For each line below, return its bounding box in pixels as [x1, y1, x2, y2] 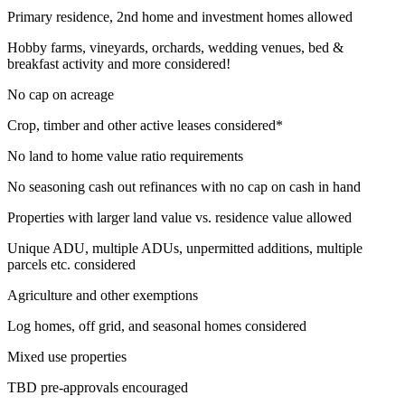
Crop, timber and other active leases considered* [7, 117, 283, 133]
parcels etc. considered [7, 256, 136, 272]
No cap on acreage [7, 86, 114, 102]
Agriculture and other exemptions [7, 287, 198, 303]
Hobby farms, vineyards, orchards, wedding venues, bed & [7, 39, 344, 55]
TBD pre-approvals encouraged [7, 379, 188, 395]
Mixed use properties [7, 348, 127, 364]
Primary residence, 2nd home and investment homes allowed [7, 8, 353, 24]
